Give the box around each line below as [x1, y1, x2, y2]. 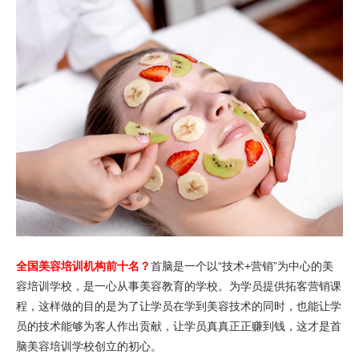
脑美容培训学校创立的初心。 [16, 339, 162, 353]
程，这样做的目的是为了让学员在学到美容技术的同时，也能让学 [16, 299, 341, 313]
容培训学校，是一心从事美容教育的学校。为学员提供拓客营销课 [16, 279, 341, 292]
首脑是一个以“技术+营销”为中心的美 [151, 259, 333, 272]
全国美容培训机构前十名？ [16, 259, 151, 272]
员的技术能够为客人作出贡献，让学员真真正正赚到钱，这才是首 [16, 319, 341, 333]
